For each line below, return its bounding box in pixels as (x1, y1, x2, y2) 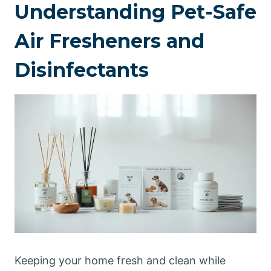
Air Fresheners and (15, 29, 204, 53)
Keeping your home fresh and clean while (15, 254, 226, 267)
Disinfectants (15, 58, 149, 82)
